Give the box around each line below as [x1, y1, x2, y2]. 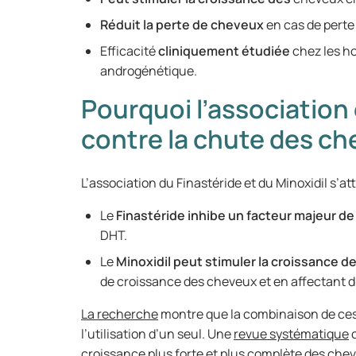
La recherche [81, 305, 158, 323]
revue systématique [234, 325, 349, 342]
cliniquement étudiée [158, 42, 290, 60]
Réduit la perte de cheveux [100, 16, 264, 33]
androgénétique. [100, 62, 202, 79]
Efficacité [100, 42, 158, 60]
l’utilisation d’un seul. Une [81, 325, 234, 342]
